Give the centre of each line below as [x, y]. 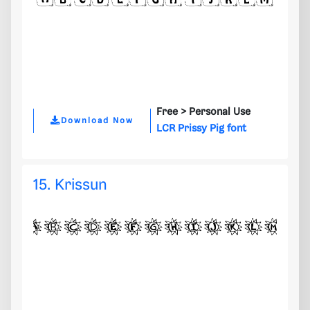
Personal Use [220, 112]
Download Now [97, 120]
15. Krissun [70, 185]
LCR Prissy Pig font [201, 129]
